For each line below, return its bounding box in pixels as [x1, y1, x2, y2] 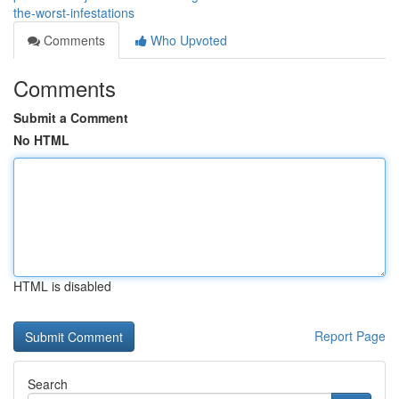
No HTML [13, 131, 69, 149]
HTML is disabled [13, 277, 111, 295]
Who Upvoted [147, 31, 227, 49]
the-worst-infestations [13, 4, 134, 21]
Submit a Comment [13, 109, 128, 126]
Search [28, 375, 68, 393]
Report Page [314, 327, 386, 345]
